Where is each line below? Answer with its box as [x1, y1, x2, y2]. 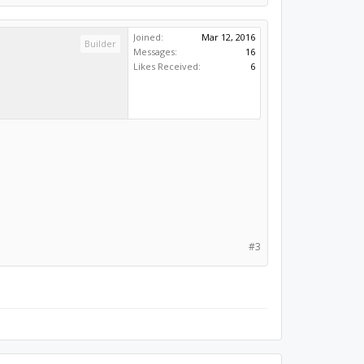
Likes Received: [133, 60, 201, 72]
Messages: [133, 45, 178, 58]
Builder [84, 37, 117, 50]
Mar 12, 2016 [201, 31, 256, 43]
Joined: [133, 31, 164, 43]
